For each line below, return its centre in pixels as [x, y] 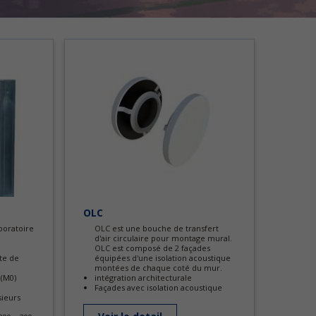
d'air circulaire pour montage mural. [163, 238]
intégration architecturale [143, 277]
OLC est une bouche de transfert [157, 228]
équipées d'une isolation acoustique [163, 257]
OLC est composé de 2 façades [152, 248]
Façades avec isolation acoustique [158, 287]
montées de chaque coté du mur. [158, 267]
